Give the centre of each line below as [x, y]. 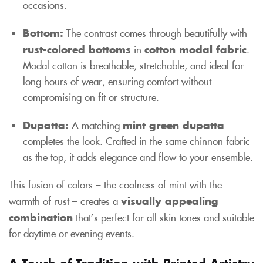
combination [41, 217]
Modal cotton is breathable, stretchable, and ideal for [133, 65]
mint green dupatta [173, 124]
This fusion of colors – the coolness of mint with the [115, 184]
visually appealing [170, 200]
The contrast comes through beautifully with [155, 33]
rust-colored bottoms [77, 49]
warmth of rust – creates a [65, 200]
